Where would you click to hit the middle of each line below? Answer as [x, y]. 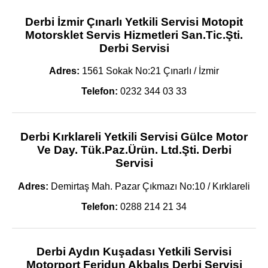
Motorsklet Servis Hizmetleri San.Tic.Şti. [134, 35]
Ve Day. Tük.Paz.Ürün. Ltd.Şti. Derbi [134, 150]
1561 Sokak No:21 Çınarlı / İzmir [149, 71]
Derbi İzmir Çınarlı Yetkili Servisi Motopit [134, 22]
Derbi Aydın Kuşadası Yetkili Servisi [134, 252]
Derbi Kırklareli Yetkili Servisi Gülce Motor [134, 136]
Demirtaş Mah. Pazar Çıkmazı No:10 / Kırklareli [149, 186]
